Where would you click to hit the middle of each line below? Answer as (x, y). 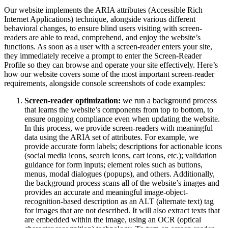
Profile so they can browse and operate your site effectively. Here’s (111, 65)
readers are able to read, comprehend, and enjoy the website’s (102, 37)
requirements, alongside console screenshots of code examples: (105, 83)
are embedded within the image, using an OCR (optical (113, 219)
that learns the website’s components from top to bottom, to (119, 109)
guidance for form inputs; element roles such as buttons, (113, 164)
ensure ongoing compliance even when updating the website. (122, 119)
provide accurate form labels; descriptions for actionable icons (123, 146)
